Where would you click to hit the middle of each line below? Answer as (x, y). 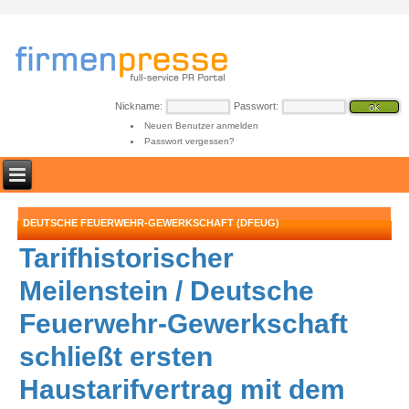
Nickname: (139, 106)
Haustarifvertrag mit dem (183, 389)
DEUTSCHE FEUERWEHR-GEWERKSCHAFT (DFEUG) (152, 223)
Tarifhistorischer (127, 258)
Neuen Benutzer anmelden (201, 126)
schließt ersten (116, 357)
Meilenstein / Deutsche (167, 291)
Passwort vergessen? (189, 141)
